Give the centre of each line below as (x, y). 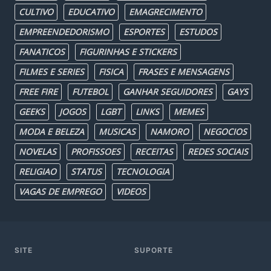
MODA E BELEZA (51, 132)
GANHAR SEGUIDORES (168, 92)
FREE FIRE (38, 92)
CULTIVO (36, 12)
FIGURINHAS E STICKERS (128, 52)
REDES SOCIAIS (218, 152)
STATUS (86, 171)
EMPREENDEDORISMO (64, 32)
